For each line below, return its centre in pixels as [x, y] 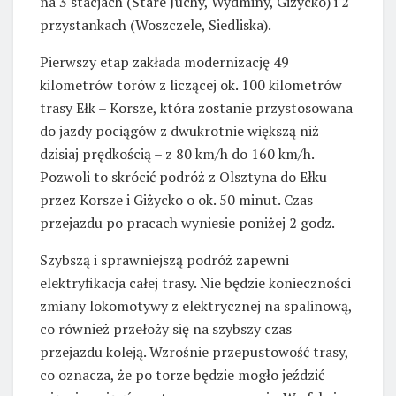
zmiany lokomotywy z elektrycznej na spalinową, [196, 305]
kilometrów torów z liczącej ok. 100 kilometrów [191, 84]
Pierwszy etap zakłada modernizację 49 [164, 61]
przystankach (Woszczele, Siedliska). [156, 24]
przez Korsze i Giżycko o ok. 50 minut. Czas [176, 199]
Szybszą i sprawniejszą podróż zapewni [164, 259]
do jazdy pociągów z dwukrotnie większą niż [179, 130]
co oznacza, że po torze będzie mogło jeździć [182, 374]
